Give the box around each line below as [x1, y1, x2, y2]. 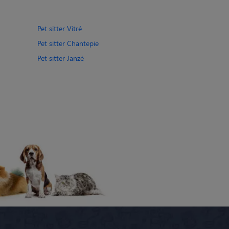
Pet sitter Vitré [37, 23, 82, 33]
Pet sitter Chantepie [37, 38, 99, 48]
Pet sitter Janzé [37, 53, 84, 63]
